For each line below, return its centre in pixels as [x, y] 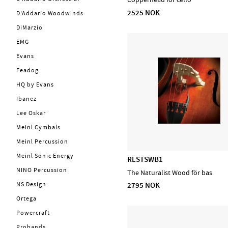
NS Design [31, 184]
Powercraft [33, 212]
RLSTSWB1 [145, 160]
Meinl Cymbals [38, 127]
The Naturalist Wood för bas [170, 173]
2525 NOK [144, 12]
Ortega [26, 198]
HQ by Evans [35, 84]
